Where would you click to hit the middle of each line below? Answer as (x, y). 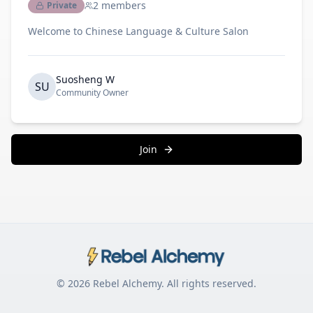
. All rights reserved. (209, 283)
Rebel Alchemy (127, 283)
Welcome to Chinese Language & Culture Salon (138, 31)
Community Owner (92, 93)
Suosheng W (85, 79)
